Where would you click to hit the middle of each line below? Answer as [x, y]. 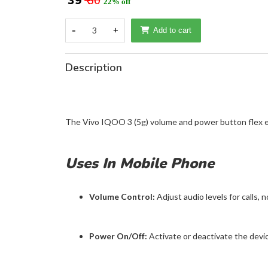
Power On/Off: [118, 236]
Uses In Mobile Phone [139, 163]
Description [93, 67]
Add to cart [172, 30]
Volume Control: [122, 196]
